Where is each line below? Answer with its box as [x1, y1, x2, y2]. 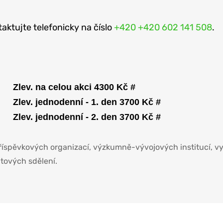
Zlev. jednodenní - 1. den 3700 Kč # [12, 97, 161, 108]
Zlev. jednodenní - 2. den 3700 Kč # [12, 112, 161, 122]
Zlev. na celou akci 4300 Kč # [12, 82, 135, 93]
